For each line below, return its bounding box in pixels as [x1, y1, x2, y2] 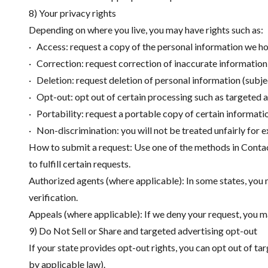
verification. [29, 191, 78, 203]
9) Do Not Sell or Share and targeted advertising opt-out [29, 225, 257, 236]
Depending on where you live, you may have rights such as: [29, 24, 263, 35]
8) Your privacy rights [29, 7, 116, 19]
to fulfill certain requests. [29, 158, 130, 169]
